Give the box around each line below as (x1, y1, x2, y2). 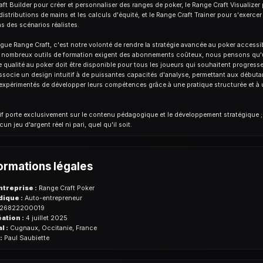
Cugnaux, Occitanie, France (8, 224, 97, 232)
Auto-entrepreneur (22, 194, 82, 203)
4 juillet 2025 (23, 214, 68, 222)
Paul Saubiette (2, 234, 49, 242)
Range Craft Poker (36, 184, 95, 193)
